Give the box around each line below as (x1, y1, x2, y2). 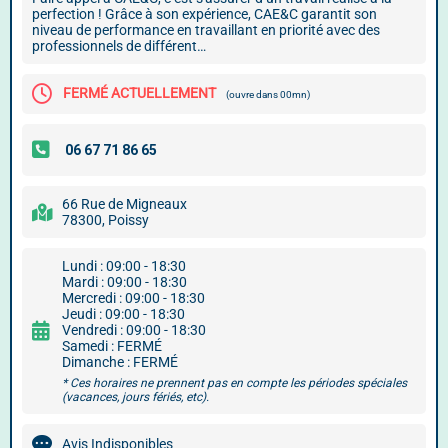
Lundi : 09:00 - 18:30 (62, 258, 186, 274)
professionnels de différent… (32, 38, 206, 54)
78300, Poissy (62, 212, 149, 228)
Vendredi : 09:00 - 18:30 (62, 322, 206, 338)
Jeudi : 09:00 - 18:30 (62, 306, 185, 322)
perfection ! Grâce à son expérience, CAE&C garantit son (32, 6, 377, 22)
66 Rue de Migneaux (62, 196, 187, 212)
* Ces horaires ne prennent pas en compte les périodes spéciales (62, 376, 407, 390)
